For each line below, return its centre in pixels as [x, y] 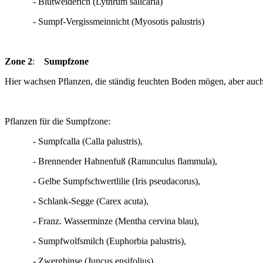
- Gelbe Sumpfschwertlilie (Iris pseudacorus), [102, 181]
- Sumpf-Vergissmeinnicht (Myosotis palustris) [104, 21]
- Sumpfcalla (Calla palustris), [74, 141]
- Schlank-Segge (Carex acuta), [77, 201]
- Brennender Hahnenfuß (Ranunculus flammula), [111, 161]
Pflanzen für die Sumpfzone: [58, 121]
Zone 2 [18, 61]
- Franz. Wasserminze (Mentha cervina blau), [112, 221]
